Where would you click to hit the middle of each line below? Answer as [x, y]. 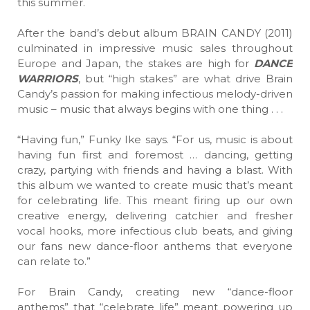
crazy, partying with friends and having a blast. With [155, 170]
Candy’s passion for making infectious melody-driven [155, 94]
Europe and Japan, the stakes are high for [136, 63]
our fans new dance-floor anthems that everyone [155, 246]
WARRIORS [48, 79]
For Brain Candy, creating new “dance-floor [155, 292]
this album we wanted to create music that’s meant [155, 185]
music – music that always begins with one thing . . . [150, 109]
